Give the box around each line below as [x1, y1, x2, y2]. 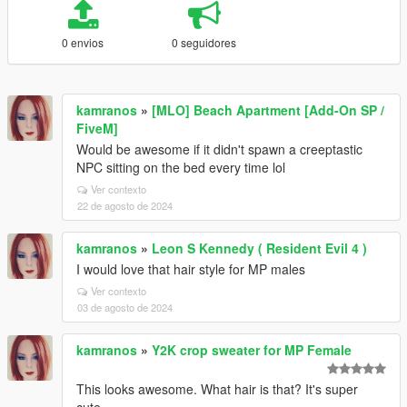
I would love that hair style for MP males [76, 260, 305, 278]
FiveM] [76, 119, 118, 137]
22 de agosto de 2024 [77, 198, 173, 213]
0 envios [62, 35, 104, 50]
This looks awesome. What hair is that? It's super [76, 380, 358, 398]
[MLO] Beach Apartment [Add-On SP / [152, 101, 384, 119]
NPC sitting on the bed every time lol [76, 158, 285, 176]
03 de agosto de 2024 [77, 300, 173, 314]
